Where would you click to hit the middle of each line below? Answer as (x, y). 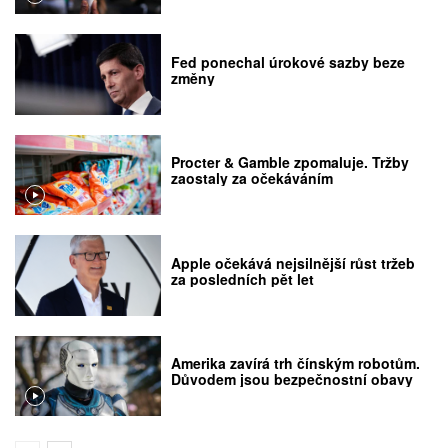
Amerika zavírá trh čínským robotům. (296, 362)
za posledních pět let (243, 278)
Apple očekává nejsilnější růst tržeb (293, 262)
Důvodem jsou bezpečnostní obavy (292, 378)
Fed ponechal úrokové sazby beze (288, 61)
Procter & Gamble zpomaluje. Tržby (290, 162)
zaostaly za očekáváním (252, 178)
